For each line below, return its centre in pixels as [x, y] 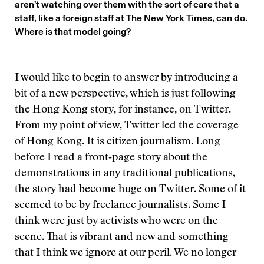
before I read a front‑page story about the [111, 158]
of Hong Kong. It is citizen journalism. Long [118, 142]
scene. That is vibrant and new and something [122, 237]
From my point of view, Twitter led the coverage [127, 126]
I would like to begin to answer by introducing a [126, 78]
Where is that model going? [73, 32]
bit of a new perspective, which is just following [125, 94]
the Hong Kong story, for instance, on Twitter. [123, 110]
